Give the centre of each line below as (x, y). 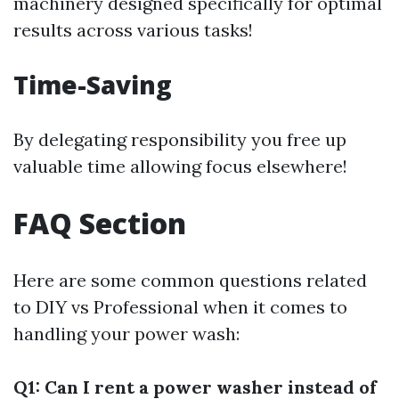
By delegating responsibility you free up (180, 139)
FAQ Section (100, 223)
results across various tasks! (133, 30)
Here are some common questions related (190, 280)
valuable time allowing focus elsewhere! (180, 166)
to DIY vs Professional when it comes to (180, 307)
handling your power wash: (126, 334)
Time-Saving (93, 85)
